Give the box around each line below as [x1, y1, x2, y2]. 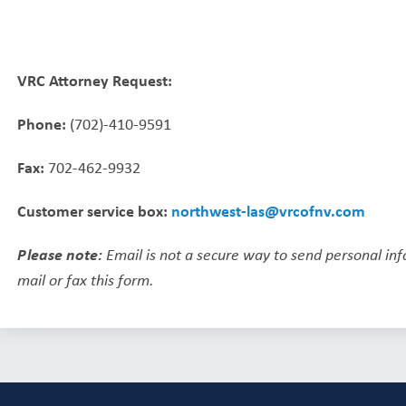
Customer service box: [17, 198, 169, 221]
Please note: [17, 242, 103, 265]
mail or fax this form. [17, 268, 155, 289]
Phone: [17, 111, 67, 134]
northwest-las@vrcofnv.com [171, 198, 366, 221]
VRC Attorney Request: [17, 68, 173, 91]
